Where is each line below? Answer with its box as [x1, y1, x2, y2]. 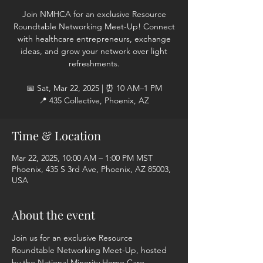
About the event [12, 207, 95, 222]
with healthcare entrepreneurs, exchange [17, 33, 171, 44]
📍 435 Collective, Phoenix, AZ [39, 95, 149, 106]
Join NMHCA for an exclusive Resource [22, 9, 166, 19]
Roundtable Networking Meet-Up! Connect [13, 21, 175, 32]
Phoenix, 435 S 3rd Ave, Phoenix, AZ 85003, [12, 164, 171, 174]
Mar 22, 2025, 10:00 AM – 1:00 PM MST [12, 153, 153, 163]
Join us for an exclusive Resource [12, 232, 135, 243]
